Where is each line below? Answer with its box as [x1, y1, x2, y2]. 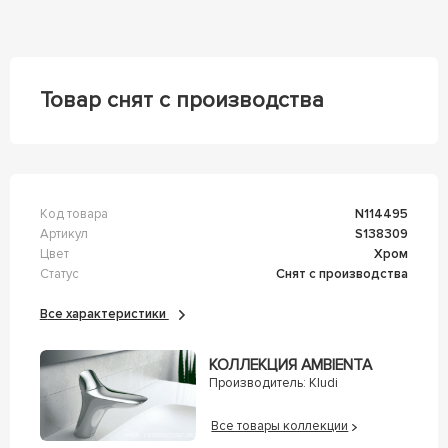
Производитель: [208, 375, 306, 391]
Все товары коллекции [211, 418, 349, 434]
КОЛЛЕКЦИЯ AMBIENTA [208, 356, 372, 375]
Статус [39, 265, 79, 282]
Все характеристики [47, 305, 169, 322]
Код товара [39, 205, 108, 222]
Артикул [39, 225, 88, 242]
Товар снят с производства [39, 86, 324, 114]
